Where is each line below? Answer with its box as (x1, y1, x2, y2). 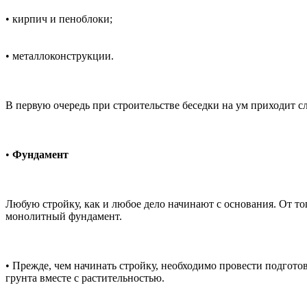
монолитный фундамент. (5, 210, 122, 223)
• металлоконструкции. (5, 50, 114, 62)
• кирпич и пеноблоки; (5, 13, 112, 25)
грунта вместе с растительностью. (5, 272, 164, 284)
